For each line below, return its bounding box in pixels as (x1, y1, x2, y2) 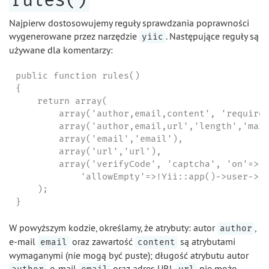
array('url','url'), (15, 145, 162, 157)
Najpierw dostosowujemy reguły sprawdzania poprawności (9, 17, 249, 29)
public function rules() (15, 70, 140, 81)
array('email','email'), (15, 133, 183, 144)
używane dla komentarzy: (9, 44, 113, 56)
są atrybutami (178, 235, 235, 247)
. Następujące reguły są (166, 30, 259, 42)
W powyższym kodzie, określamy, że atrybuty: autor (9, 222, 217, 234)
